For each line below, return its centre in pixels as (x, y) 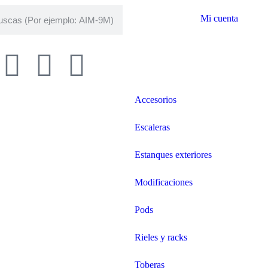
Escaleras (152, 127)
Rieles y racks (161, 237)
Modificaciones (164, 182)
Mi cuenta (219, 18)
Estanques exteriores (173, 155)
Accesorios (156, 100)
